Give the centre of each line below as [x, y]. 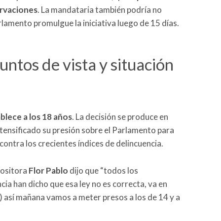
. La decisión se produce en [120, 117]
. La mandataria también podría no [100, 9]
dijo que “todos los [103, 171]
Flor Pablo [48, 171]
